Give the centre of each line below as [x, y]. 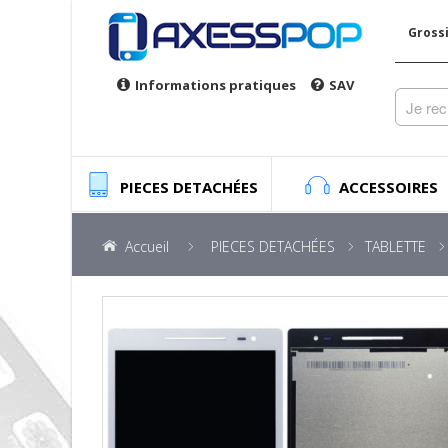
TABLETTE [395, 246]
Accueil [147, 246]
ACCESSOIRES [388, 187]
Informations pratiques [215, 85]
